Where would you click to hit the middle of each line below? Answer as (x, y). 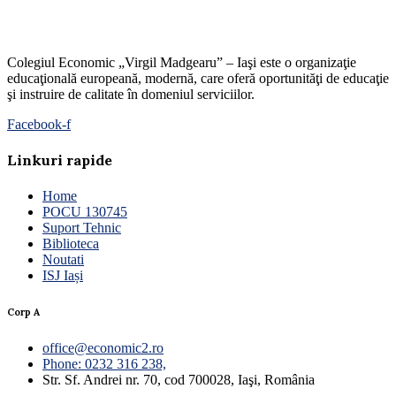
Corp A (23, 312)
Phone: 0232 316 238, (104, 363)
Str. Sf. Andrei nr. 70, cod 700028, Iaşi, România (179, 379)
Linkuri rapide (60, 160)
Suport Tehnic (82, 227)
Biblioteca (71, 243)
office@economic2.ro (103, 347)
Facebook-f (39, 125)
